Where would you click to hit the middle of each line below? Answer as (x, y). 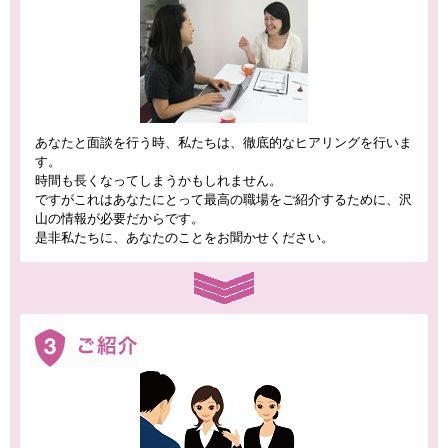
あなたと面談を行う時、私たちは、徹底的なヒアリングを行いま (223, 143)
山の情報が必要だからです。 (119, 219)
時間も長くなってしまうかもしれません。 (158, 181)
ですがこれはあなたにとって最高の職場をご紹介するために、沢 (223, 200)
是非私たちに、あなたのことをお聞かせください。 (184, 238)
